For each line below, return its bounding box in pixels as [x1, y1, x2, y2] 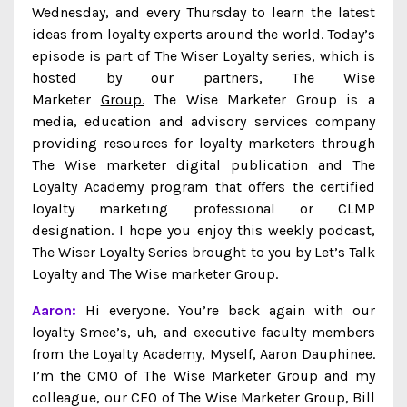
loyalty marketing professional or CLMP [32, 200, 375, 217]
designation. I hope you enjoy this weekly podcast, [32, 222, 375, 239]
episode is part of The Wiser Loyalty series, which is [32, 47, 375, 65]
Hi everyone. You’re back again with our [76, 302, 375, 319]
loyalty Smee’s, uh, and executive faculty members [32, 323, 375, 341]
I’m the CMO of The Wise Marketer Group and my [32, 367, 375, 384]
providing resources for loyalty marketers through [32, 134, 375, 152]
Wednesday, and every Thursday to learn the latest [32, 4, 375, 21]
